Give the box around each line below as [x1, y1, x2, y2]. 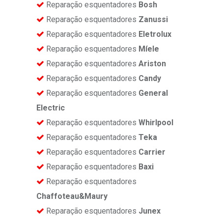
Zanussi [138, 15, 168, 25]
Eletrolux [138, 29, 171, 39]
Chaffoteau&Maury [36, 192, 108, 201]
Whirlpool [138, 118, 173, 128]
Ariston [138, 59, 166, 69]
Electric [36, 103, 65, 113]
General [138, 88, 168, 98]
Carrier [138, 147, 165, 157]
